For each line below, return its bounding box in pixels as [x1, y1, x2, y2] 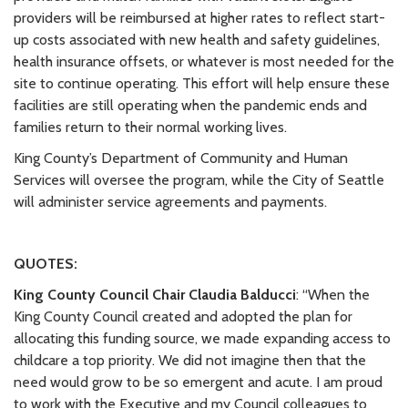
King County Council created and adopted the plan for [14, 307, 352, 325]
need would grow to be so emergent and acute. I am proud [14, 372, 382, 391]
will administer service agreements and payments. [14, 192, 327, 210]
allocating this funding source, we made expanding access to [14, 329, 391, 347]
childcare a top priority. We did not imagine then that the [14, 351, 366, 369]
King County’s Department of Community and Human [14, 148, 348, 167]
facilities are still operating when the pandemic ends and [14, 96, 367, 114]
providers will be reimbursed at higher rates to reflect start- [14, 8, 385, 26]
